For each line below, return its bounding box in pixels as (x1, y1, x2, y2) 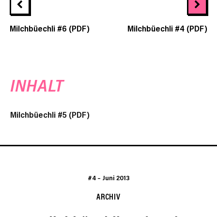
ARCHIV (96, 191, 121, 202)
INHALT (10, 75, 64, 96)
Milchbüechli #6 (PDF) (10, 23, 90, 34)
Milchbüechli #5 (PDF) (10, 109, 90, 120)
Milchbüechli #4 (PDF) (127, 23, 207, 34)
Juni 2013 (102, 173, 130, 183)
